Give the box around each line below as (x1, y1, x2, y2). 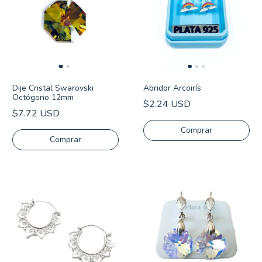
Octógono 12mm (12, 92, 74, 103)
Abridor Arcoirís (143, 82, 201, 94)
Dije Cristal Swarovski (12, 82, 94, 94)
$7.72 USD (12, 107, 60, 120)
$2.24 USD (143, 98, 191, 111)
